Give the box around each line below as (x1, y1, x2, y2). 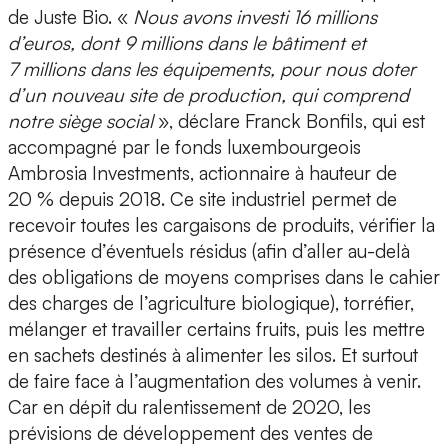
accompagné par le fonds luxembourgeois (8, 135, 361, 160)
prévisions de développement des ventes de (8, 421, 373, 446)
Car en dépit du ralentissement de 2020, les (8, 395, 371, 420)
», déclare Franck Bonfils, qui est (158, 109, 425, 134)
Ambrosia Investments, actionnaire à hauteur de (8, 161, 397, 186)
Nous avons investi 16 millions (133, 5, 377, 30)
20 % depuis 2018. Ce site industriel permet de (8, 187, 397, 212)
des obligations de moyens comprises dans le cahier (8, 265, 440, 290)
